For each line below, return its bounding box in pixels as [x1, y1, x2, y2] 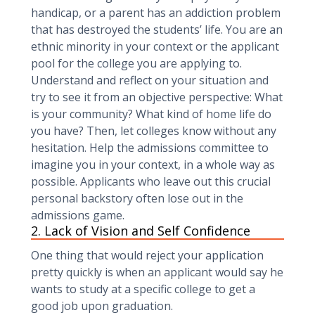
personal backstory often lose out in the [31, 191, 243, 206]
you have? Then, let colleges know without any [31, 123, 276, 139]
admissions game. [31, 207, 124, 223]
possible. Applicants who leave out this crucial [31, 174, 271, 189]
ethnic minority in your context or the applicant [31, 39, 279, 54]
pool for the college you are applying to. [31, 56, 242, 71]
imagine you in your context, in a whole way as [31, 157, 275, 172]
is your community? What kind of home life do [31, 106, 271, 122]
